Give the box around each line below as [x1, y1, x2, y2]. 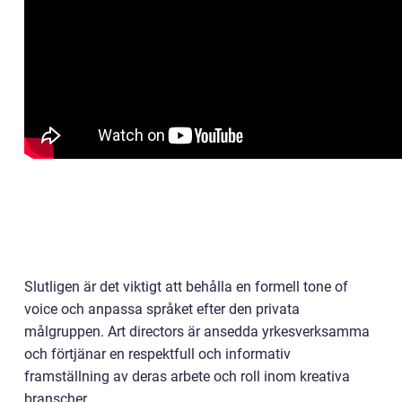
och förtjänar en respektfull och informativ [24, 345, 291, 363]
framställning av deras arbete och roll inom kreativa [24, 368, 350, 385]
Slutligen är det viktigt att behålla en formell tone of [24, 278, 348, 295]
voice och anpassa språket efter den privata [24, 301, 300, 318]
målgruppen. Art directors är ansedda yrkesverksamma [24, 323, 370, 340]
